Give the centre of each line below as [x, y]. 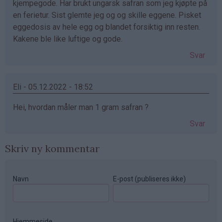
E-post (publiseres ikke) [149, 179]
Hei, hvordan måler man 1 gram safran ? [81, 108]
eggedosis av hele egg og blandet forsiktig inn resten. [107, 27]
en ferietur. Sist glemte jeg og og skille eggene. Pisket [107, 15]
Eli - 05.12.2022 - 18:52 [53, 87]
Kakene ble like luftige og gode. [68, 39]
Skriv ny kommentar [52, 149]
